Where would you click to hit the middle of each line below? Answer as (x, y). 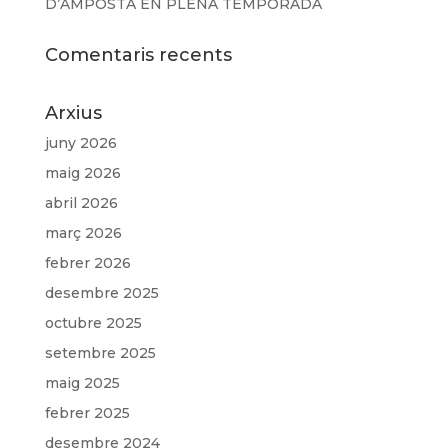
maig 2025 (82, 383)
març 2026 (83, 233)
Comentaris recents (138, 55)
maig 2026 (82, 173)
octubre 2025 (93, 323)
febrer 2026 (87, 263)
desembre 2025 (101, 293)
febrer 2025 (87, 413)
